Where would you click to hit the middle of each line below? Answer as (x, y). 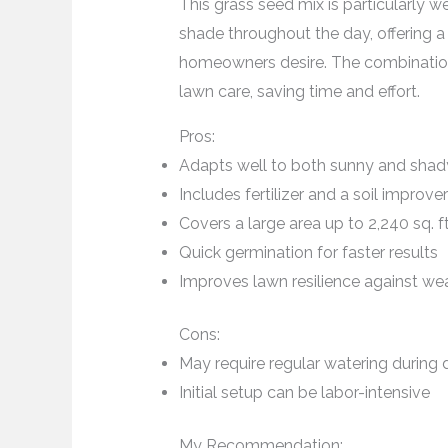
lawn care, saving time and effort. (299, 92)
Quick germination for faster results (308, 253)
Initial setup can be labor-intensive (304, 393)
